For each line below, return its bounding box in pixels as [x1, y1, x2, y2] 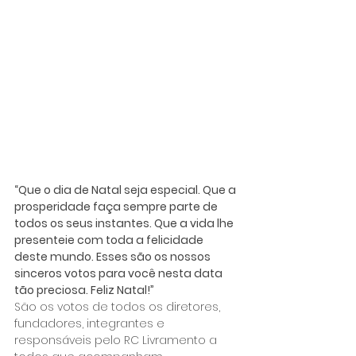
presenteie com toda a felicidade [14, 232, 206, 249]
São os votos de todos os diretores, [14, 299, 223, 315]
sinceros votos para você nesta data [14, 265, 225, 282]
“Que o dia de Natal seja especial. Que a [14, 182, 238, 199]
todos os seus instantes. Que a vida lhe [14, 215, 236, 232]
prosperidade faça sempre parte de [14, 199, 220, 215]
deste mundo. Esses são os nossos [14, 249, 213, 265]
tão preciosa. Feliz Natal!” [14, 282, 154, 299]
